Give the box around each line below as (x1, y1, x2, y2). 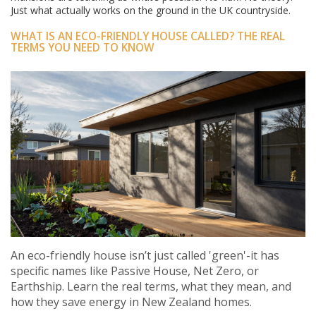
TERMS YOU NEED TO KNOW (11, 40, 154, 55)
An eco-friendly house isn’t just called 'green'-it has (11, 248, 279, 264)
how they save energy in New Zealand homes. (11, 294, 252, 310)
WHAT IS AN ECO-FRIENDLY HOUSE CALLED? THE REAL (11, 29, 285, 44)
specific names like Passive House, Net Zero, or (11, 263, 259, 279)
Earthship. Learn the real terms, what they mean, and (11, 279, 291, 295)
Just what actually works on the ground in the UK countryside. (11, 4, 291, 17)
